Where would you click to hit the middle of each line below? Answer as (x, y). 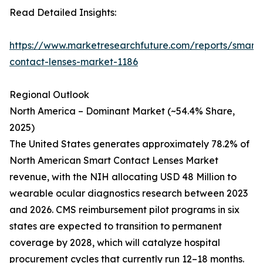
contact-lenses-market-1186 (74, 62)
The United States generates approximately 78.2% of (129, 144)
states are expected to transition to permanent (116, 226)
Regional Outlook (49, 95)
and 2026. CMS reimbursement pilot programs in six (124, 210)
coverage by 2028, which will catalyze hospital (115, 243)
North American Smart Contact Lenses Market (114, 161)
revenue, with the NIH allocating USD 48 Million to (123, 177)
